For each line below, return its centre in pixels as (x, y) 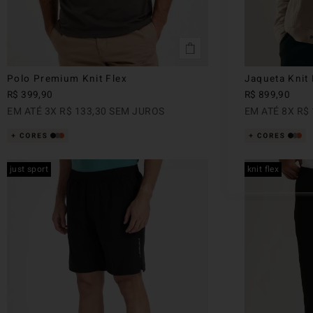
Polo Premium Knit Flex (67, 79)
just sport (29, 169)
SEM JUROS (136, 111)
